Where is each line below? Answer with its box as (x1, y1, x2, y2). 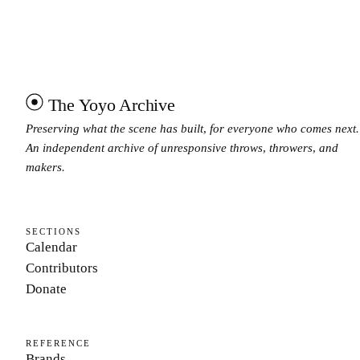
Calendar (26, 239, 77, 256)
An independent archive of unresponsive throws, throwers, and (26, 141, 338, 154)
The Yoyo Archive (47, 94, 175, 115)
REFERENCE (26, 338, 91, 349)
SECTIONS (26, 227, 81, 237)
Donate (26, 281, 67, 297)
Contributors (26, 260, 98, 276)
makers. (26, 160, 65, 174)
